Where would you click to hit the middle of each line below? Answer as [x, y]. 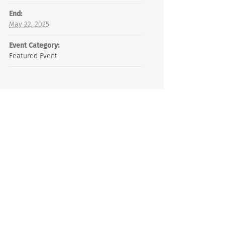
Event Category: [34, 45]
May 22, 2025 [29, 24]
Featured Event [33, 56]
